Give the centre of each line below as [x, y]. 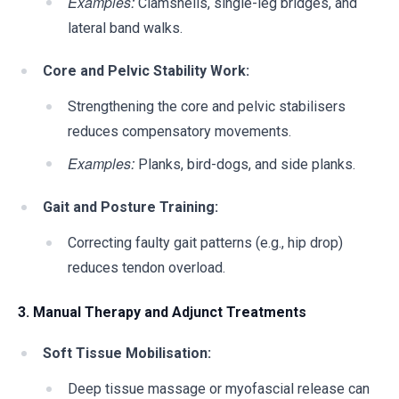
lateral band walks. [125, 28]
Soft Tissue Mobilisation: [127, 353]
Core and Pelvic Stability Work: [146, 71]
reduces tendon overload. [147, 268]
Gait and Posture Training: [130, 207]
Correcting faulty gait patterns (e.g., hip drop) [205, 243]
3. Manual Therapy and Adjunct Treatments [162, 312]
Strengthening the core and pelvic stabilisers [207, 106]
